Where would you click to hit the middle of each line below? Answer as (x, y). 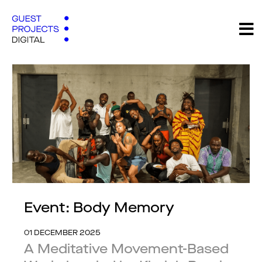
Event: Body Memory (99, 209)
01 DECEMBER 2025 (62, 233)
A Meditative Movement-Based (126, 250)
